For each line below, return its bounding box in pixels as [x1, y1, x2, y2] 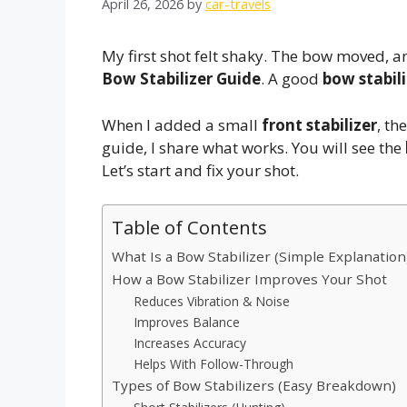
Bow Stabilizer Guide [102, 68, 261, 90]
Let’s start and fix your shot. [102, 159, 299, 181]
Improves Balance [134, 313, 241, 332]
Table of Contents [112, 214, 267, 241]
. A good [261, 68, 323, 90]
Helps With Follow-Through [134, 355, 294, 373]
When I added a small [102, 114, 262, 135]
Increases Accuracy [134, 334, 247, 352]
